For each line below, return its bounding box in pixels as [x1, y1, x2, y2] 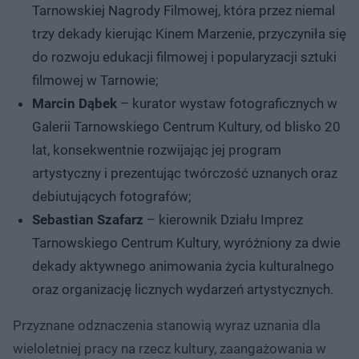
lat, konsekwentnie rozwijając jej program [32, 142, 281, 159]
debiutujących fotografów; [32, 188, 192, 205]
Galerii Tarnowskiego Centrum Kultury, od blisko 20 [32, 119, 341, 135]
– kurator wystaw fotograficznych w [117, 95, 337, 112]
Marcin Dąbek [32, 95, 117, 112]
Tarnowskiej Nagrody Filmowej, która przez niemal [32, 2, 335, 19]
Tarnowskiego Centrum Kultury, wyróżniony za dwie [32, 235, 341, 252]
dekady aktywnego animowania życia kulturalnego [32, 258, 334, 275]
